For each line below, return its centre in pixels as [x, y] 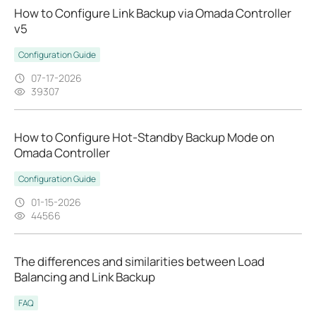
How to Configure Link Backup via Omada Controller [153, 13]
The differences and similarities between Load [139, 262]
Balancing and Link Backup [85, 277]
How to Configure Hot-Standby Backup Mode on [144, 138]
